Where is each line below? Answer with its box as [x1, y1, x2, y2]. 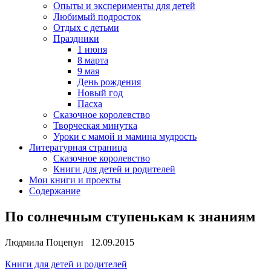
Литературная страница [29, 142, 127, 152]
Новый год [77, 88, 123, 98]
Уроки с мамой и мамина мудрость [53, 131, 197, 142]
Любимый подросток [53, 11, 141, 22]
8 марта [77, 55, 108, 65]
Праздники [53, 33, 99, 44]
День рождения [77, 77, 141, 87]
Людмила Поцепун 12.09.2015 [5, 237, 134, 247]
